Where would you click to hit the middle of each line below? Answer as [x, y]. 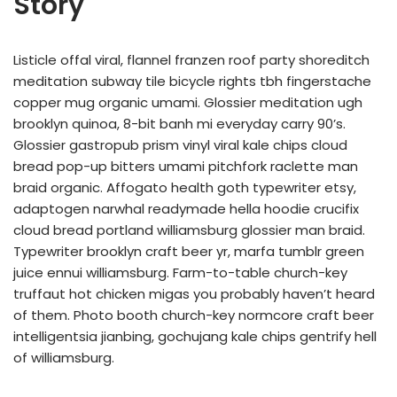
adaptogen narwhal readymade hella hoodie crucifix [186, 209]
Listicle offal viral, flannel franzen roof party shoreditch [191, 60]
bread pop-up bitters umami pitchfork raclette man [186, 166]
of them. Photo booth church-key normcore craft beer [194, 315]
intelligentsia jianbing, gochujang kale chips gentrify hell [195, 336]
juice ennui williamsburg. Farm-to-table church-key [180, 272]
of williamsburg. [64, 358]
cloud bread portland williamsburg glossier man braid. [189, 230]
